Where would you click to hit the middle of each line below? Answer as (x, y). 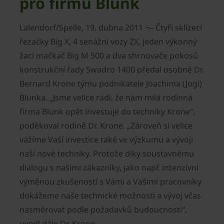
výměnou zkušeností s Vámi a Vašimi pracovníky (110, 182)
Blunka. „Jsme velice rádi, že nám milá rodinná (106, 98)
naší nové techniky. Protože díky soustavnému (107, 154)
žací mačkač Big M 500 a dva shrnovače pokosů (109, 56)
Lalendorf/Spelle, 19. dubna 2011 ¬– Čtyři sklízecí (111, 28)
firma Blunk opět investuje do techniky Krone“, (107, 112)
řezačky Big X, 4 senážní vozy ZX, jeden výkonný (108, 42)
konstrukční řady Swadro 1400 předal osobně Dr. (112, 70)
